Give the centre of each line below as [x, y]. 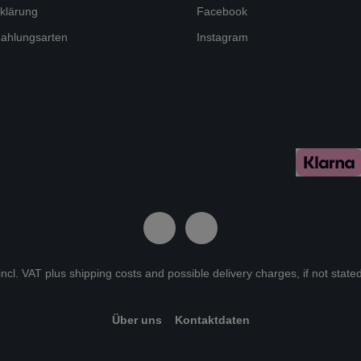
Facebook [222, 11]
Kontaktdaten [212, 320]
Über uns [137, 320]
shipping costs [106, 273]
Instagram [222, 37]
